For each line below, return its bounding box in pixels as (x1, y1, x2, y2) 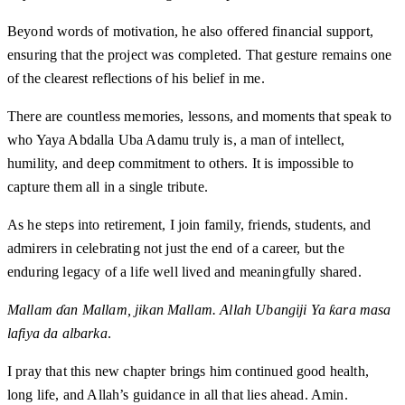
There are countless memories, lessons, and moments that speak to (7, 108, 392, 125)
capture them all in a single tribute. (7, 179, 208, 195)
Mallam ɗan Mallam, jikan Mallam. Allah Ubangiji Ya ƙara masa (7, 302, 391, 318)
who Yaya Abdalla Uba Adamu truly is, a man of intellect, (7, 132, 344, 148)
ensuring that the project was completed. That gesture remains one (7, 47, 392, 63)
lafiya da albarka (7, 325, 108, 342)
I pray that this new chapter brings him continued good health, (7, 363, 369, 380)
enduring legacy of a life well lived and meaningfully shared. (7, 264, 362, 280)
